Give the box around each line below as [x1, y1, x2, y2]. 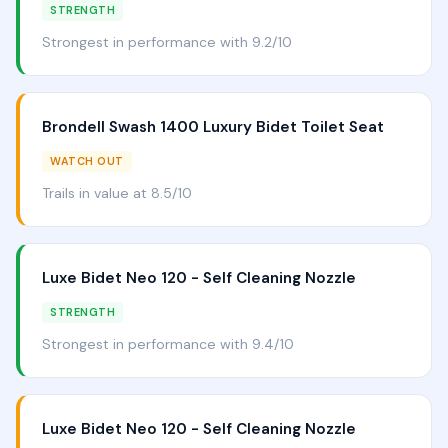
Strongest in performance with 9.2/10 [42, 33, 292, 51]
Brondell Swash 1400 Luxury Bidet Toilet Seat [42, 117, 384, 137]
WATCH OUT [50, 154, 124, 168]
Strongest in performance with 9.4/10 [42, 335, 294, 353]
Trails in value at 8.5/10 [42, 184, 192, 202]
